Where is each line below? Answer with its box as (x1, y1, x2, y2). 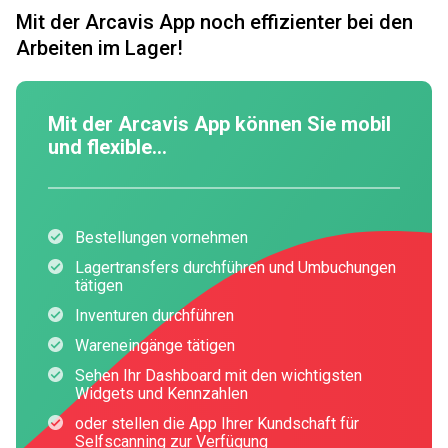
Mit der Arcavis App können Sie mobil (48, 111, 391, 136)
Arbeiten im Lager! (16, 35, 183, 60)
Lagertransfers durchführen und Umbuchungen (74, 257, 396, 277)
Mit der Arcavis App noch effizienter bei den (16, 9, 413, 34)
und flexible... (48, 134, 167, 159)
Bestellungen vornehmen (74, 227, 248, 247)
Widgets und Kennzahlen (74, 383, 248, 403)
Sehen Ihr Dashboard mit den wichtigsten (74, 365, 362, 385)
